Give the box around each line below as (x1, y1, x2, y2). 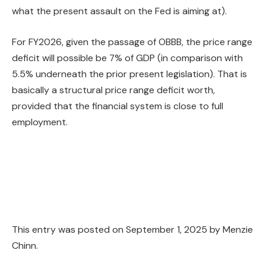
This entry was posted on (12, 223, 126, 236)
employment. (12, 115, 68, 128)
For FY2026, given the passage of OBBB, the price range (12, 35, 252, 48)
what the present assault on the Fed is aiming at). (12, 5, 227, 18)
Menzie (223, 223, 253, 236)
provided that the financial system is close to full (12, 99, 223, 112)
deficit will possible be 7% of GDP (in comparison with (12, 51, 243, 64)
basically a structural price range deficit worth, (12, 83, 215, 96)
